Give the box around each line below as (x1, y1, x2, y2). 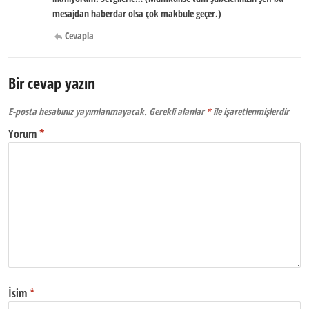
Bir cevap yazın (8, 72, 95, 93)
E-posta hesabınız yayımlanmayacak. (8, 105, 147, 118)
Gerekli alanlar (149, 105, 206, 118)
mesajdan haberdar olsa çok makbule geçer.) (52, 7, 221, 20)
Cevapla (65, 29, 94, 42)
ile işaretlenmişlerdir (211, 105, 289, 118)
